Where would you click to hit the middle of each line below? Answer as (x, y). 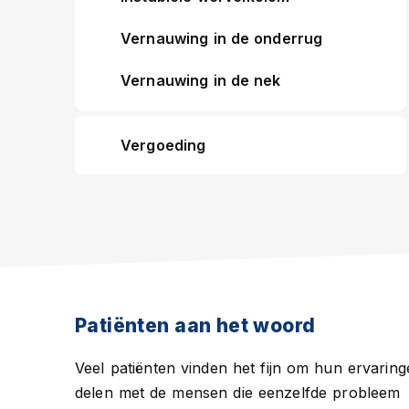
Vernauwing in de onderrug (222, 38)
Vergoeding (163, 145)
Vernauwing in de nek (201, 80)
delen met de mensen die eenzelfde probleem (238, 393)
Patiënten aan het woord (195, 325)
